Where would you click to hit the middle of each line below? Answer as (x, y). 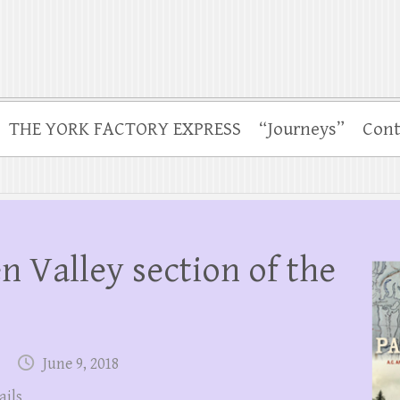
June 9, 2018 (81, 364)
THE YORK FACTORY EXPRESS (125, 129)
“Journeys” (302, 129)
